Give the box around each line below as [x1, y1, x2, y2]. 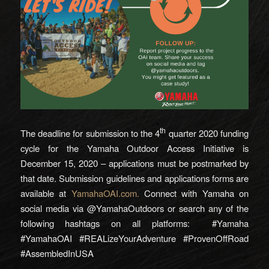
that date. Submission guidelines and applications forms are [20, 171, 249, 184]
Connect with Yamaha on [139, 186, 249, 199]
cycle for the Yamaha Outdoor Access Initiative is [20, 141, 249, 154]
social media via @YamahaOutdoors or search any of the [20, 201, 249, 214]
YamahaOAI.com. [71, 186, 139, 199]
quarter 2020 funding [166, 126, 249, 139]
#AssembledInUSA [20, 246, 94, 259]
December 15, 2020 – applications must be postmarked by [20, 156, 249, 169]
